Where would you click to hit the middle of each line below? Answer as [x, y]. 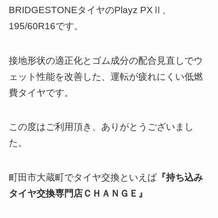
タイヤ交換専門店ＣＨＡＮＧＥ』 [78, 193]
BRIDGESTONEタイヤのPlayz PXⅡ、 [90, 10]
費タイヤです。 [41, 92]
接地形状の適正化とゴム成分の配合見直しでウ [106, 60]
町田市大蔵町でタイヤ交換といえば [82, 177]
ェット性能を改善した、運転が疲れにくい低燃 [106, 76]
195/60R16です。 [46, 26]
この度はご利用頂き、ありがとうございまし [101, 127]
